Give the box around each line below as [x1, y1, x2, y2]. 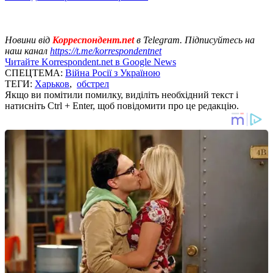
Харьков [35, 78, 69, 89]
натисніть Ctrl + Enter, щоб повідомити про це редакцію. [5, 100, 239, 111]
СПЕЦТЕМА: [5, 67, 65, 78]
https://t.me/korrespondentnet [50, 45, 161, 56]
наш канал [5, 45, 50, 56]
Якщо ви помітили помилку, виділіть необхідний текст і [5, 89, 238, 100]
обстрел [77, 78, 109, 89]
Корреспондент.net [50, 34, 136, 45]
